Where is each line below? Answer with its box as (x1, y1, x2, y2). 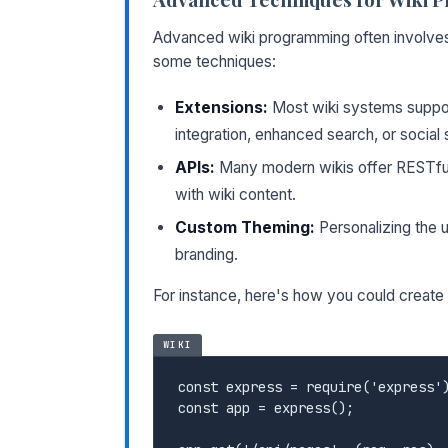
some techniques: (153, 51, 276, 71)
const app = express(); (178, 398, 354, 417)
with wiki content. (175, 184, 296, 204)
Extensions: (175, 97, 268, 117)
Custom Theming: (175, 217, 315, 237)
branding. (175, 244, 238, 264)
